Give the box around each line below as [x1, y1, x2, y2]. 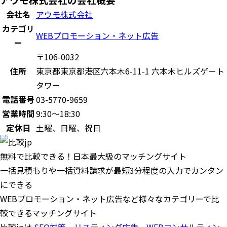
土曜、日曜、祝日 [36, 122, 101, 134]
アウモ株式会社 [36, 8, 93, 20]
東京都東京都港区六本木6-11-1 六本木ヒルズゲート [36, 65, 224, 77]
